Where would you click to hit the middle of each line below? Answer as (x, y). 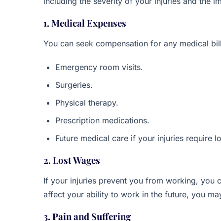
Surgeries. (74, 85)
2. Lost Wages (72, 160)
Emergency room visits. (99, 67)
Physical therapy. (87, 103)
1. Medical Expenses (85, 23)
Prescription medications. (102, 120)
